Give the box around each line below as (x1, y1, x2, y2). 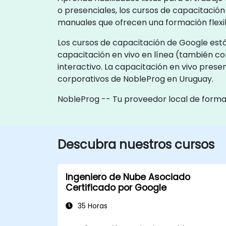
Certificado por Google (66, 181, 166, 194)
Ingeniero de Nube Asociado (66, 171, 190, 183)
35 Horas (76, 201, 107, 211)
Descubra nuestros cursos (58, 136, 214, 153)
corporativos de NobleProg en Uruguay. (58, 73, 213, 85)
